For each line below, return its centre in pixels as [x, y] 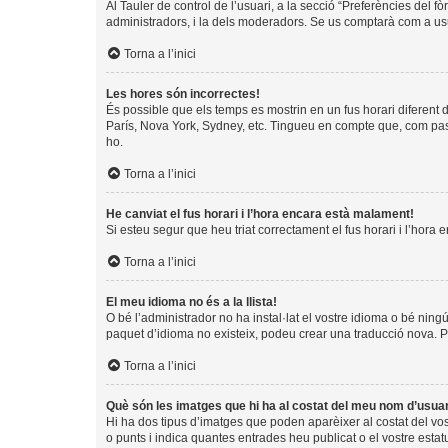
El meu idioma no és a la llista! [191, 301]
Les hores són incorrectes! [183, 93]
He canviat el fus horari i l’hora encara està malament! [260, 213]
